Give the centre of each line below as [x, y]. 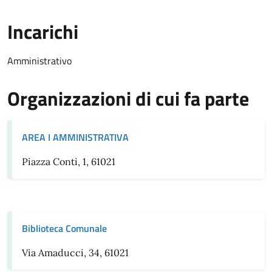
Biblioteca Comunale [64, 228]
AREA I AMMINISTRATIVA [75, 137]
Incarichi [43, 32]
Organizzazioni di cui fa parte [128, 98]
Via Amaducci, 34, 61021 [75, 253]
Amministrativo [39, 61]
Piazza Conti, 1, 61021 [69, 161]
